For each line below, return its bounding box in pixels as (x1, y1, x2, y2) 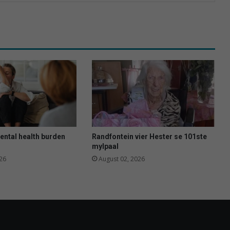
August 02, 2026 (98, 154, 145, 163)
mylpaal (91, 142, 119, 150)
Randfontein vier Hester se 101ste (91, 132, 207, 141)
